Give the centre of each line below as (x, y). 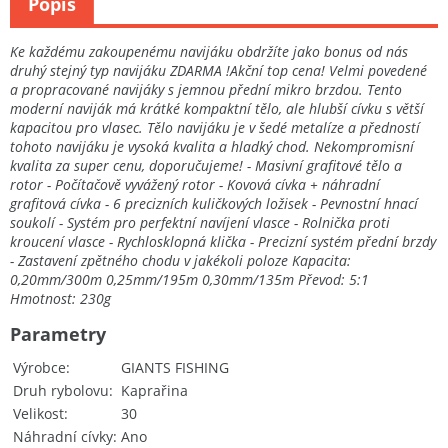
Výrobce (39, 368)
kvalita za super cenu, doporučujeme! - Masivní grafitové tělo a (206, 166)
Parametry (58, 334)
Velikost (38, 414)
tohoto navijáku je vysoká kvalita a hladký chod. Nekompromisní (212, 147)
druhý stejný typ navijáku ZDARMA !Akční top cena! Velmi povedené (218, 71)
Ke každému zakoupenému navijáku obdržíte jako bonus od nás (209, 52)
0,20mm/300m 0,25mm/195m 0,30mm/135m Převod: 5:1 (189, 280)
